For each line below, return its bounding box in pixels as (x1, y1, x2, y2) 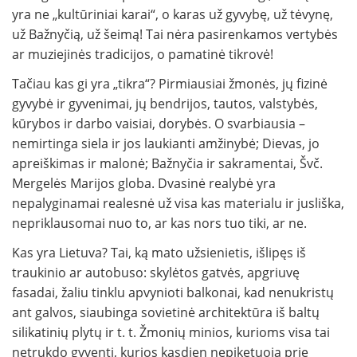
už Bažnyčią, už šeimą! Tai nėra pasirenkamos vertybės (12, 25, 338, 44)
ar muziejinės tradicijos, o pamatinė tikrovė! (12, 45, 273, 64)
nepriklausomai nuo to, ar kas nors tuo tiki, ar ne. (12, 214, 307, 233)
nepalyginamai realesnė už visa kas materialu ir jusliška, (12, 194, 344, 213)
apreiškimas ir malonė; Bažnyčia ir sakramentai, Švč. (12, 155, 323, 173)
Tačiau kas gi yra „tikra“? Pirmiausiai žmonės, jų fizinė (12, 75, 328, 93)
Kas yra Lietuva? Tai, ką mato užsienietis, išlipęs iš (12, 244, 306, 262)
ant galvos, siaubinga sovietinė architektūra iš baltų (12, 304, 320, 322)
